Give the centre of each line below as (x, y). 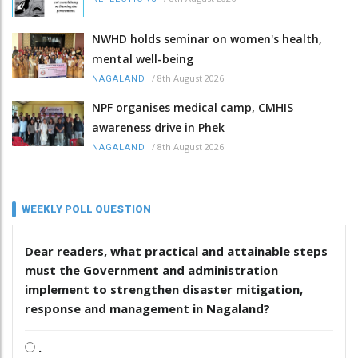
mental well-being (143, 59)
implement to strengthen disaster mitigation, (164, 290)
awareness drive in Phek (158, 128)
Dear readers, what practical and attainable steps (176, 251)
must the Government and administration (151, 270)
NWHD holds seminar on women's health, (207, 39)
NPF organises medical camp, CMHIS (193, 108)
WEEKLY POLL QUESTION (86, 209)
